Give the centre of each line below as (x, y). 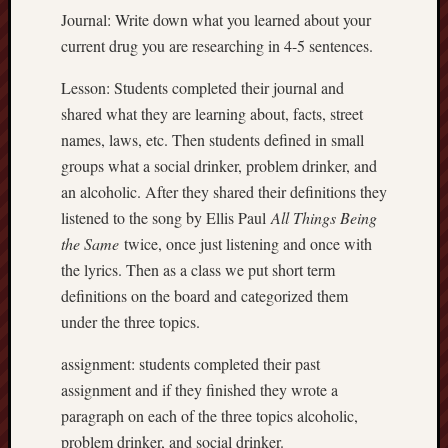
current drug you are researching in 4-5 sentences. (217, 45)
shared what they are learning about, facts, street (212, 113)
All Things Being (324, 217)
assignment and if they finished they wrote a (199, 389)
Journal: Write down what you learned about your (216, 19)
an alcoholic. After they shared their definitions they (224, 191)
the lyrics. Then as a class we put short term (198, 269)
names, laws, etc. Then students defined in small (212, 139)
